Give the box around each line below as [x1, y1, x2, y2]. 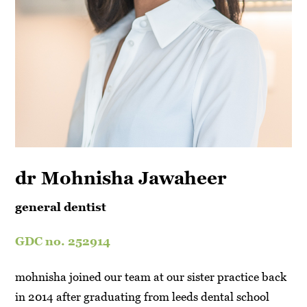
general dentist [15, 200, 107, 214]
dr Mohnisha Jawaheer [15, 168, 228, 189]
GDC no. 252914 [15, 234, 111, 249]
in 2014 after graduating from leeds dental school [15, 290, 270, 304]
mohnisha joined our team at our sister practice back [15, 270, 287, 284]
